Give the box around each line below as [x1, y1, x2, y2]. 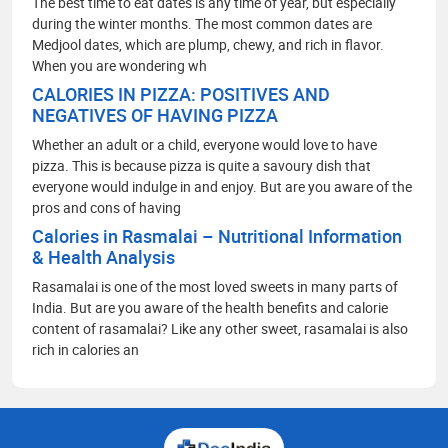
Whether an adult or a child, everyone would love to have [32, 134, 377, 154]
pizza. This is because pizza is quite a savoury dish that [32, 155, 371, 175]
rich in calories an [32, 339, 139, 359]
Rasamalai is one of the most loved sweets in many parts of [32, 276, 398, 296]
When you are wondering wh [32, 55, 207, 75]
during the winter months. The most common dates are [32, 13, 372, 33]
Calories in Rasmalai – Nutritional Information [32, 223, 402, 248]
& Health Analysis [32, 244, 175, 269]
